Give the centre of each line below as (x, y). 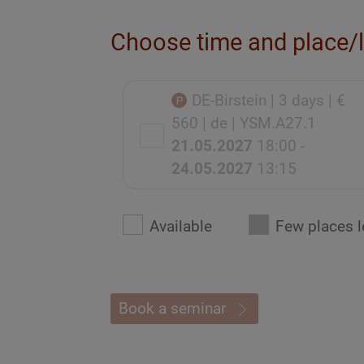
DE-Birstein (231, 101)
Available (180, 227)
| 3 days (297, 101)
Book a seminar (172, 309)
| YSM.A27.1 (273, 123)
